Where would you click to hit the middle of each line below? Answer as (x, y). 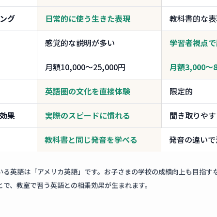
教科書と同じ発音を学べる (91, 140)
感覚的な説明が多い (80, 43)
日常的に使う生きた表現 (88, 19)
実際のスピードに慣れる (88, 116)
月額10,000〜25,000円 (85, 67)
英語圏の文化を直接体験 (88, 91)
